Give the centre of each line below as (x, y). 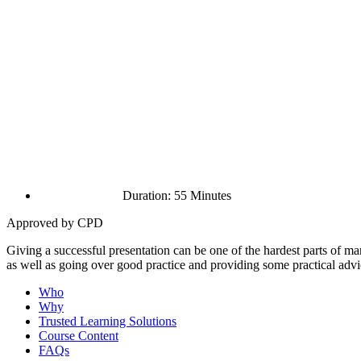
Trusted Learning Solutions (108, 321)
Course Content (79, 335)
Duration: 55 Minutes (177, 195)
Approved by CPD (55, 222)
